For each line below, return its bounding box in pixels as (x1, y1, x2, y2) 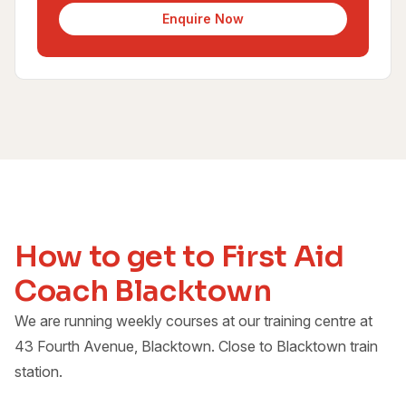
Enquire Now (162, 10, 244, 26)
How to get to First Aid (14, 237, 344, 275)
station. (14, 362, 63, 381)
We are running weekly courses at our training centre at (14, 311, 372, 330)
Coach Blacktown (14, 272, 272, 309)
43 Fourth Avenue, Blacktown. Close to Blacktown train (14, 336, 378, 355)
